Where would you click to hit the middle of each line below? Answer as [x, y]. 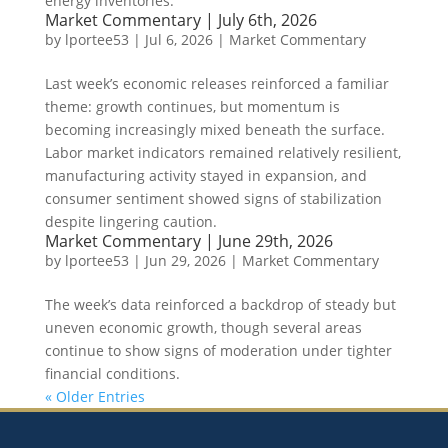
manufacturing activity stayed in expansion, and [205, 175]
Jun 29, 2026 [185, 260]
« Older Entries [94, 396]
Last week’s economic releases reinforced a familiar [216, 83]
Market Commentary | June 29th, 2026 [188, 241]
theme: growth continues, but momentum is [192, 106]
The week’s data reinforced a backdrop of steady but [220, 304]
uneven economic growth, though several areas [203, 327]
